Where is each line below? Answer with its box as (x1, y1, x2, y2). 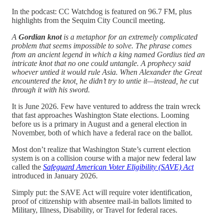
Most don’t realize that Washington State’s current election (12, 145, 191, 153)
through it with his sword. (12, 85, 90, 94)
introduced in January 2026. (12, 171, 98, 180)
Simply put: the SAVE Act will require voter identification (12, 188, 190, 197)
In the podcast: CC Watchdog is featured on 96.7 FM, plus (12, 7, 192, 16)
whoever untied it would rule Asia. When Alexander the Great (12, 67, 202, 76)
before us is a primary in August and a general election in (12, 119, 187, 128)
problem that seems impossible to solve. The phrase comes (12, 41, 192, 50)
